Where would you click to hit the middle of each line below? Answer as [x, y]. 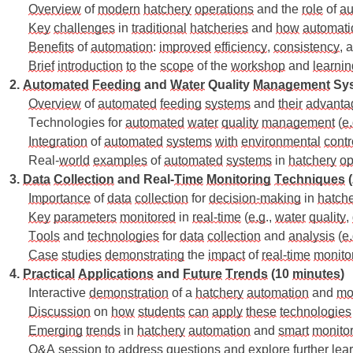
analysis [312, 236]
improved [185, 46]
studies [82, 255]
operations [224, 9]
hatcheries [219, 28]
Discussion [59, 311]
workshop [258, 65]
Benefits [51, 46]
